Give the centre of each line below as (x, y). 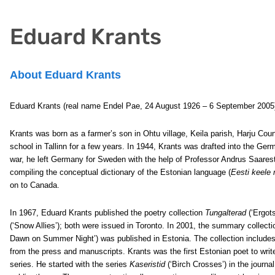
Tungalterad (226, 213)
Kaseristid (147, 264)
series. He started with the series (70, 264)
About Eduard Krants (65, 75)
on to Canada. (35, 185)
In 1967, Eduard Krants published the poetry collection (107, 213)
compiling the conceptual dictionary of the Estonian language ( (120, 172)
